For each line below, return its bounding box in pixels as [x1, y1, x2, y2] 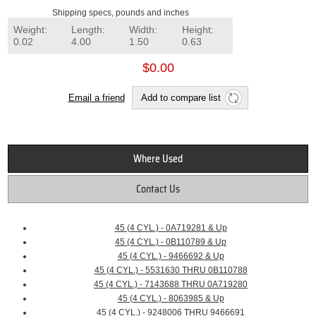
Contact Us [136, 181, 180, 197]
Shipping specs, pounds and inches [51, 8, 189, 18]
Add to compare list [140, 92, 221, 104]
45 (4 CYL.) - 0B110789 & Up [115, 237, 226, 248]
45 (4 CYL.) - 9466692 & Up [117, 251, 224, 262]
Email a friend [68, 92, 125, 104]
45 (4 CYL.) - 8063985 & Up [117, 293, 224, 304]
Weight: [13, 24, 48, 36]
